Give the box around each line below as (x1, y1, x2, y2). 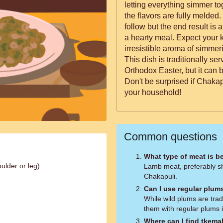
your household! (124, 88, 181, 97)
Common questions (124, 130, 217, 143)
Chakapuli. (144, 172, 177, 180)
